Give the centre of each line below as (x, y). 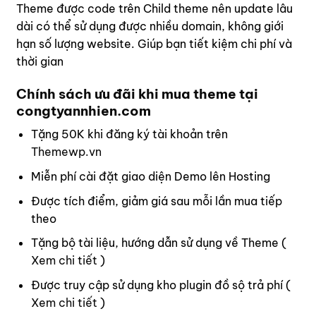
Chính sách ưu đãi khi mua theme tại (137, 93)
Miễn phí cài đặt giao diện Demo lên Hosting (150, 176)
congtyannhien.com (84, 110)
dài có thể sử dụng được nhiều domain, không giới (150, 26)
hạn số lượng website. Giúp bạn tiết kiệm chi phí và (154, 43)
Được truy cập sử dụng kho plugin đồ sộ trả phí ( (160, 285)
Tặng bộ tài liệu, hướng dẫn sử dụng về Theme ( (158, 243)
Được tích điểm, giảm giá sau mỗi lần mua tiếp (156, 201)
